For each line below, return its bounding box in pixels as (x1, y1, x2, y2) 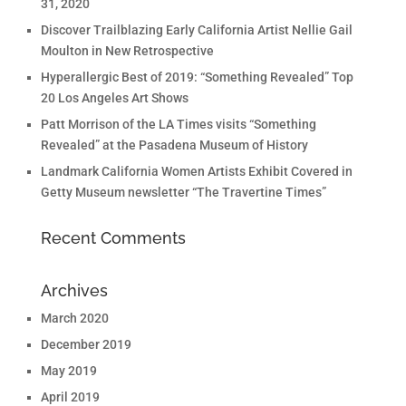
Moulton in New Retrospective (40, 43, 214, 58)
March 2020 (40, 311, 109, 325)
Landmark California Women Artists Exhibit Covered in (40, 164, 353, 179)
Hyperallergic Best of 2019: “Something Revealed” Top (40, 70, 353, 84)
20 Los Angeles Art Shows (40, 91, 188, 105)
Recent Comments (40, 228, 186, 247)
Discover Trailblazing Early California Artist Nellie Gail (40, 23, 353, 37)
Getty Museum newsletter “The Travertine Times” (40, 185, 326, 199)
